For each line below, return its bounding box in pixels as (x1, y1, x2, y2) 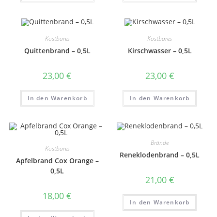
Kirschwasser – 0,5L (127, 46, 192, 56)
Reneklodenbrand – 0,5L (120, 150, 200, 159)
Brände (151, 138, 169, 147)
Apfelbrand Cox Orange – (15, 155, 99, 165)
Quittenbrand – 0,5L (24, 46, 91, 56)
